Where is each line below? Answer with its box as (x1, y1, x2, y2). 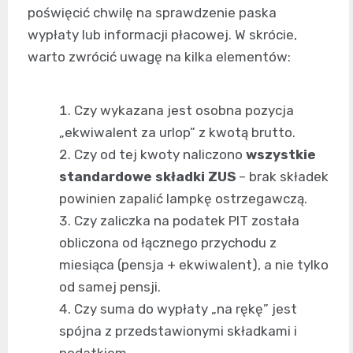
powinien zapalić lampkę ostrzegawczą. (59, 191, 307, 207)
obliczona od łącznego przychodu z (59, 235, 277, 251)
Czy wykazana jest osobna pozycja (74, 102, 294, 119)
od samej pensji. (59, 279, 161, 295)
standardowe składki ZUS (59, 169, 236, 185)
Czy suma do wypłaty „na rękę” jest (74, 301, 297, 318)
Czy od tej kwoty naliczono (74, 147, 246, 163)
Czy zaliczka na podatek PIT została (74, 213, 299, 229)
